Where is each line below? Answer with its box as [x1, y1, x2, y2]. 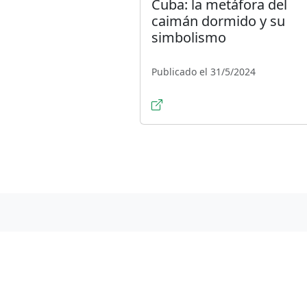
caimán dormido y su [151, 12, 285, 31]
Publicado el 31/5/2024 [151, 65, 256, 79]
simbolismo [151, 28, 226, 47]
